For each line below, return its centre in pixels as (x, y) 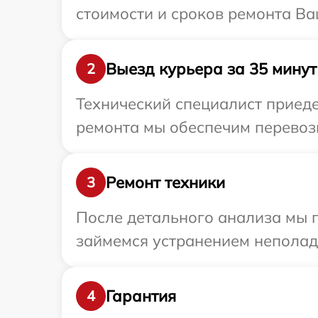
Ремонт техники (165, 182)
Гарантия (141, 296)
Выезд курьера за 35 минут (211, 68)
